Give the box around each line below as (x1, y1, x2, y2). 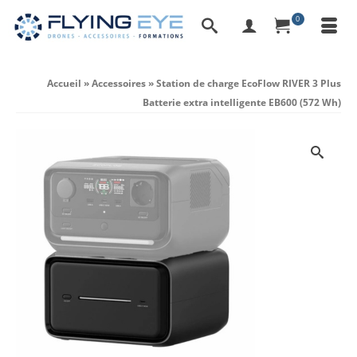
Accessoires (92, 76, 146, 90)
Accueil (47, 76, 81, 90)
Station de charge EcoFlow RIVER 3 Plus (156, 76, 341, 90)
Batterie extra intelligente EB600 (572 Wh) (143, 96, 341, 109)
